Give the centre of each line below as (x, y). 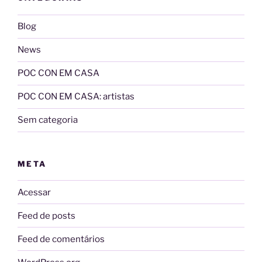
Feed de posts (46, 216)
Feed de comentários (61, 239)
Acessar (34, 192)
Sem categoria (48, 120)
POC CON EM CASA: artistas (76, 96)
